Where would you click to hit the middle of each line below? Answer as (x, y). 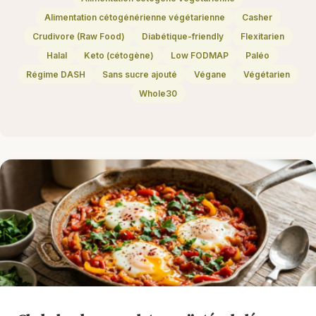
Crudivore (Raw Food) (78, 37)
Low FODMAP (200, 56)
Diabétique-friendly (182, 37)
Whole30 (158, 94)
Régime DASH (56, 75)
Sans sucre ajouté (140, 75)
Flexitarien (262, 37)
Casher (257, 18)
